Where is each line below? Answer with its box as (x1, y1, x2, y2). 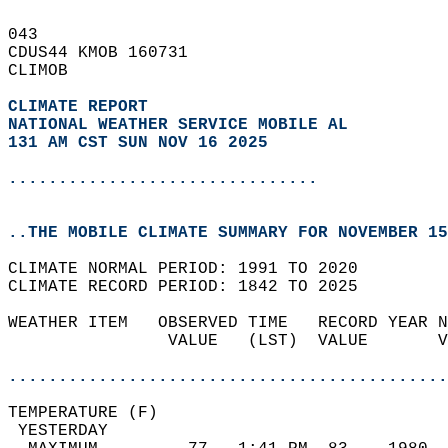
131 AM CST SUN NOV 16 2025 (8, 134, 268, 152)
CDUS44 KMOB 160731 (8, 44, 208, 62)
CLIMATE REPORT (8, 98, 158, 116)
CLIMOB (8, 62, 88, 80)
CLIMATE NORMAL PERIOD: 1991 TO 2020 (8, 260, 378, 278)
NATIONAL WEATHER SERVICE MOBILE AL (8, 116, 348, 134)
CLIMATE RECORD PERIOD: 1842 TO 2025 (8, 278, 378, 296)
